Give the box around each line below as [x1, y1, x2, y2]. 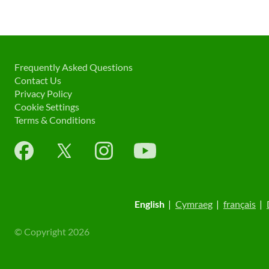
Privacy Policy [14, 88, 72, 99]
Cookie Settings [14, 101, 79, 112]
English [134, 198, 165, 210]
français [223, 198, 256, 210]
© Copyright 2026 [14, 226, 89, 237]
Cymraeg [175, 198, 213, 210]
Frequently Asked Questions [14, 61, 133, 73]
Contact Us [14, 74, 61, 86]
